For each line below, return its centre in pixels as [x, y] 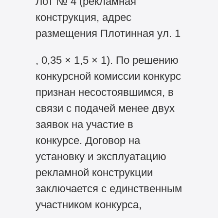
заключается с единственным [109, 188]
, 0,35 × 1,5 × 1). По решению [107, 60]
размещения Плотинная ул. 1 [108, 33]
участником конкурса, [88, 204]
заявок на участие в [84, 124]
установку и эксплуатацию [101, 156]
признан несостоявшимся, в [104, 92]
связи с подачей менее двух [105, 108]
